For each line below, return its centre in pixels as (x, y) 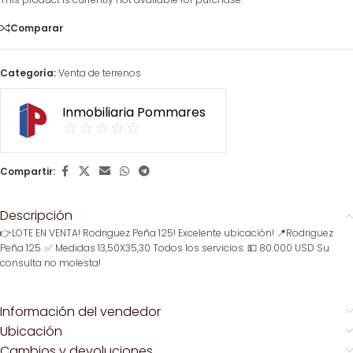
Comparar (37, 28)
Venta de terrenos (100, 73)
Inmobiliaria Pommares (134, 112)
